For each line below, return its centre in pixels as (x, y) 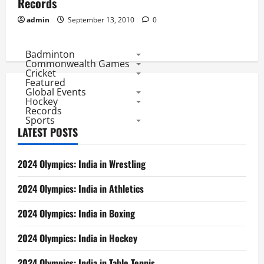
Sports (40, 120)
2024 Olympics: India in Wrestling (82, 164)
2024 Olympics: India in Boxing (76, 213)
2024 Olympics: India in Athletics (81, 189)
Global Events (55, 92)
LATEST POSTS (48, 132)
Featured (45, 82)
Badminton (50, 54)
